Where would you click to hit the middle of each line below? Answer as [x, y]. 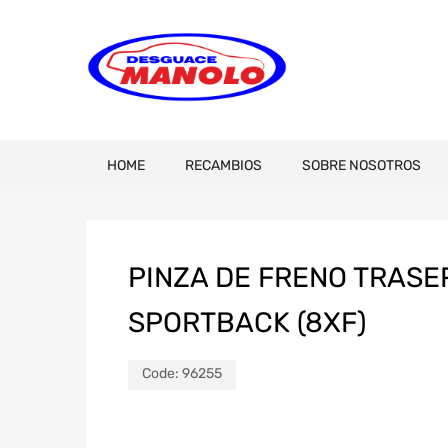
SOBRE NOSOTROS [361, 165]
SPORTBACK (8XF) [247, 322]
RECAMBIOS [223, 165]
